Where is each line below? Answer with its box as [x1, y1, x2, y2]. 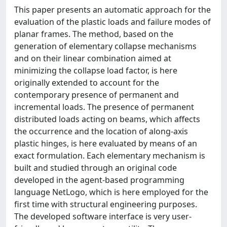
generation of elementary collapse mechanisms [14, 41, 197, 52]
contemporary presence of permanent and [14, 89, 179, 100]
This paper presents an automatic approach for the [14, 4, 211, 15]
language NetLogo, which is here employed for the [14, 186, 208, 198]
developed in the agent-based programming [14, 174, 184, 185]
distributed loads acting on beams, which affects [14, 113, 200, 125]
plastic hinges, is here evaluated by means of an [14, 138, 197, 149]
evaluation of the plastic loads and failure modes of [14, 16, 211, 27]
